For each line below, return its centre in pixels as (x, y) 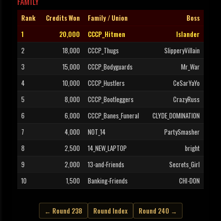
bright (192, 148)
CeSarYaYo (186, 83)
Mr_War (190, 67)
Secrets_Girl (184, 165)
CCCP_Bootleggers (111, 99)
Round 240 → (158, 211)
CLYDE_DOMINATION (176, 116)
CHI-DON (189, 181)
